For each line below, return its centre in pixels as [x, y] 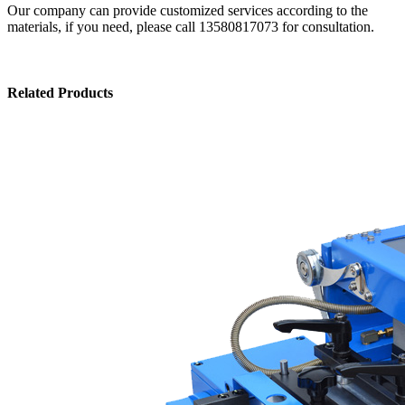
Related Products [60, 92]
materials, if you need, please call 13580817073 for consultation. [191, 26]
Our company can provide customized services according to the [188, 10]
